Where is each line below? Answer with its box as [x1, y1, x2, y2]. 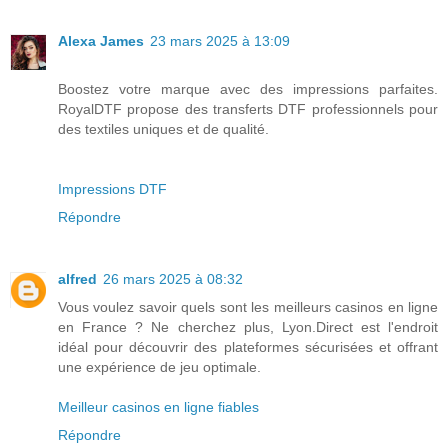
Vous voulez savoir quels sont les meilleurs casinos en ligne [58, 299, 438, 316]
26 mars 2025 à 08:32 [103, 271, 243, 288]
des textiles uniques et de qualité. [58, 121, 269, 138]
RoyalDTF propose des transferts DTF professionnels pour [58, 101, 438, 118]
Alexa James [58, 33, 144, 50]
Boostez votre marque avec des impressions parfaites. [58, 81, 438, 98]
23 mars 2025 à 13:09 [150, 33, 290, 50]
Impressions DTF [58, 181, 167, 198]
